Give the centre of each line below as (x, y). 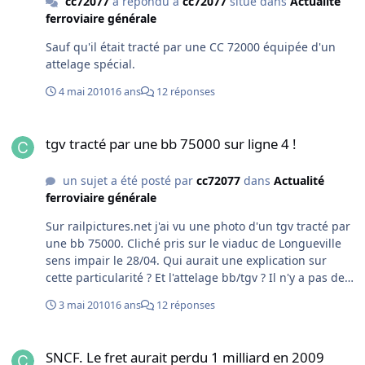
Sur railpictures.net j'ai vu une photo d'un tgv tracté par (198, 226)
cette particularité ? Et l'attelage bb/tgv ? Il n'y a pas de (100, 277)
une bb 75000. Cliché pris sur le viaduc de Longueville (86, 243)
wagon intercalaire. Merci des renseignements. (230, 294)
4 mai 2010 (84, 91)
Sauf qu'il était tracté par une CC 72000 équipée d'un (191, 46)
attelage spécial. (90, 64)
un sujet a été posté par (128, 180)
